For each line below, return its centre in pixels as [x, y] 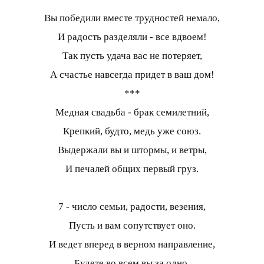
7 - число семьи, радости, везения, [132, 206]
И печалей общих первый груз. [132, 169]
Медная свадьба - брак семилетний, [132, 112]
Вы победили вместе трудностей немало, [132, 18]
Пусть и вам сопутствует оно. [132, 225]
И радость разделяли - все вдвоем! [132, 37]
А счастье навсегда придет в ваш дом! [132, 74]
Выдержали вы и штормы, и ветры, [132, 150]
